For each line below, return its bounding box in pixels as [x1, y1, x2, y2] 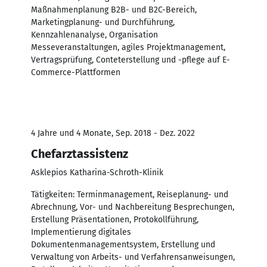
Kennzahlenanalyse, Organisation [31, 29, 158, 40]
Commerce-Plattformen [31, 67, 120, 77]
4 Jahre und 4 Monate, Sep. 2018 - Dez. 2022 [31, 128, 195, 138]
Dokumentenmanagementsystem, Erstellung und [31, 239, 215, 250]
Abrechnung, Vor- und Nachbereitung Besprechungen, [31, 201, 234, 212]
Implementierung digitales [31, 226, 131, 237]
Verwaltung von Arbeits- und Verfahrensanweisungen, [31, 252, 235, 262]
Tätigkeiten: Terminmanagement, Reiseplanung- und [31, 189, 228, 200]
